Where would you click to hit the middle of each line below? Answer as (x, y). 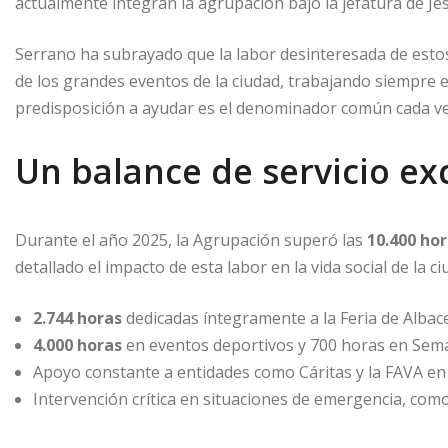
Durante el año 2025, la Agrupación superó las (191, 240)
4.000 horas (77, 345)
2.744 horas (77, 318)
